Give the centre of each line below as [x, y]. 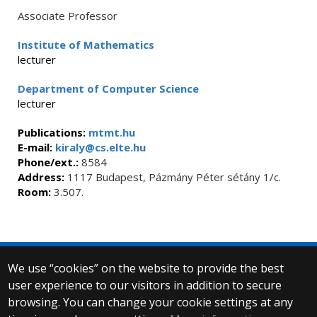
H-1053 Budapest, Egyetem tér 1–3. [158, 302]
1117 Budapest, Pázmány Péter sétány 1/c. [173, 177]
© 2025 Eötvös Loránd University [158, 271]
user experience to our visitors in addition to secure [145, 285]
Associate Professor [68, 15]
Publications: [53, 132]
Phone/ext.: [48, 162]
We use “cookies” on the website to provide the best [146, 268]
